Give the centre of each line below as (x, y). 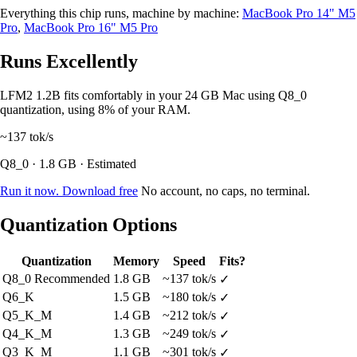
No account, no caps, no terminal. (224, 190)
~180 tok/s (189, 296)
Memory (136, 261)
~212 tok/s (189, 315)
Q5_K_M (27, 315)
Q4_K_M (27, 333)
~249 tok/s (189, 333)
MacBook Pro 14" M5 (299, 13)
